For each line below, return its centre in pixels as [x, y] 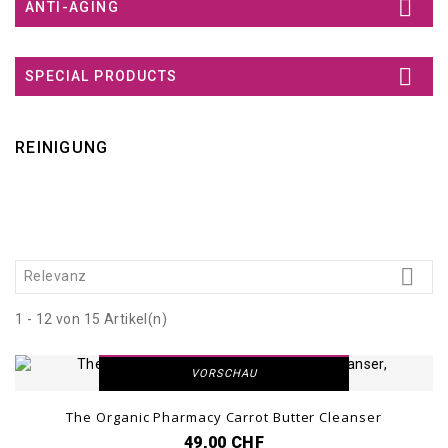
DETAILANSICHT [224, 339]
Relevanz [55, 276]
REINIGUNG [62, 147]
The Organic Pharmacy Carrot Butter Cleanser [224, 417]
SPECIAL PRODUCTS [101, 76]
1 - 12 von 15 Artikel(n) [91, 319]
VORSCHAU [224, 373]
